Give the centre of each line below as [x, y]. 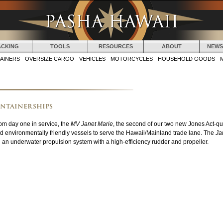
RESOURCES [116, 46]
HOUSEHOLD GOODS [186, 59]
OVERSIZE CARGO [50, 59]
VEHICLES [92, 59]
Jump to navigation [111, 5]
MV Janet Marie [92, 124]
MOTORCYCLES [132, 59]
